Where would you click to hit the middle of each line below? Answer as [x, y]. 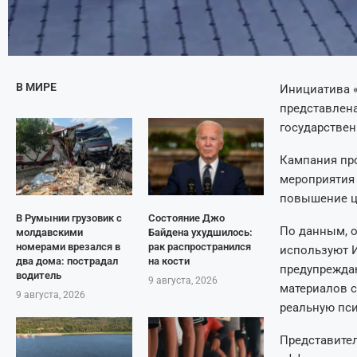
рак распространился [199, 246]
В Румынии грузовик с [69, 218]
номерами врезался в [68, 246]
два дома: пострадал [67, 261]
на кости [169, 261]
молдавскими [49, 232]
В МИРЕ [36, 86]
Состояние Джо [186, 218]
